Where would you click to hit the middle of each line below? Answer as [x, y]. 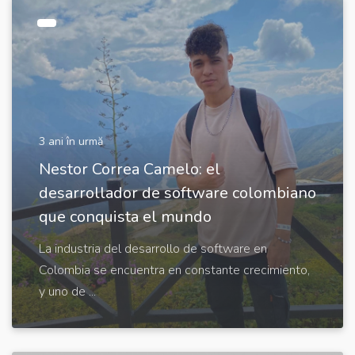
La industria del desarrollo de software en [153, 249]
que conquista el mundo [125, 217]
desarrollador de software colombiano [177, 193]
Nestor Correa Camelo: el [130, 169]
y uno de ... [67, 292]
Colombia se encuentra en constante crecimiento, [174, 270]
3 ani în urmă [71, 141]
